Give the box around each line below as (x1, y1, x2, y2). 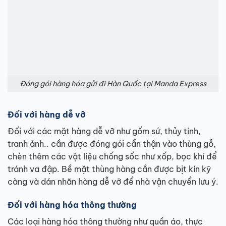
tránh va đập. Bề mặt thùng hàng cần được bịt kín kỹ (8, 164, 211, 175)
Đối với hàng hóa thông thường (8, 200, 137, 210)
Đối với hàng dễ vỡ (8, 109, 85, 120)
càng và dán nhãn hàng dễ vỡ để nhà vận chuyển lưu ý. (8, 177, 218, 187)
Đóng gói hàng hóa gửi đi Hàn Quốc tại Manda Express (20, 79, 206, 88)
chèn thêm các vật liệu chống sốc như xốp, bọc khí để (8, 151, 217, 162)
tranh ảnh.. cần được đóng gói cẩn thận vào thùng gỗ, (8, 139, 216, 149)
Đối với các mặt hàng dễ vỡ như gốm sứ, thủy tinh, (8, 126, 201, 137)
